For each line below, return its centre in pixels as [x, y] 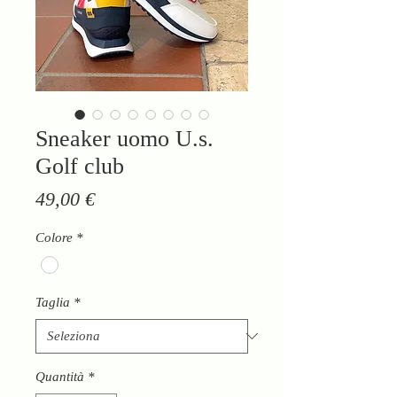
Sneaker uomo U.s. [125, 138]
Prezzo [121, 198]
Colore [54, 237]
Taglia [53, 302]
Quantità [60, 376]
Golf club [80, 166]
